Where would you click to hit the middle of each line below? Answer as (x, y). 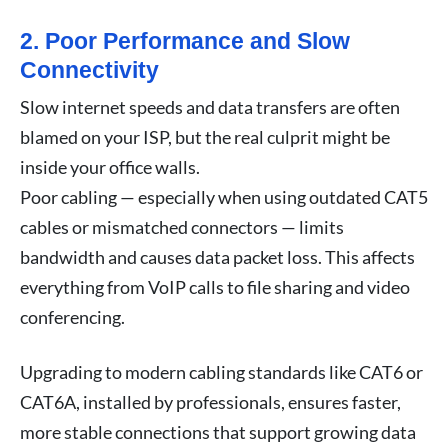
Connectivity (89, 69)
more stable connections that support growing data (218, 431)
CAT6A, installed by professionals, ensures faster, (210, 401)
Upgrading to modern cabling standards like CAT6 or (221, 371)
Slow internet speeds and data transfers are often (210, 106)
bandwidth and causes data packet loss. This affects (217, 256)
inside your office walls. (110, 166)
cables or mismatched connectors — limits (182, 226)
